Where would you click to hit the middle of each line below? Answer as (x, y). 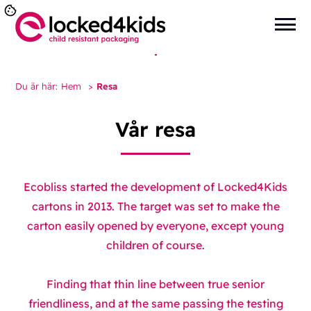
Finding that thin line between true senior (155, 284)
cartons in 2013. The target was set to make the (155, 207)
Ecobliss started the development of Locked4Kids (155, 187)
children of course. (155, 245)
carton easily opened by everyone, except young (155, 226)
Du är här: (37, 86)
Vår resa (155, 129)
